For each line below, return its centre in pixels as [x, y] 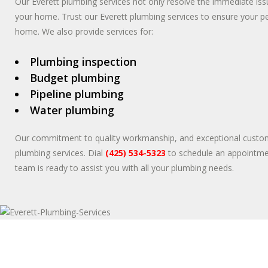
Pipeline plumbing [77, 94]
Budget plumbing [75, 78]
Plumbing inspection [83, 62]
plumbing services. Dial [60, 153]
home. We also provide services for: [84, 31]
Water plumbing [72, 110]
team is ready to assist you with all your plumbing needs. [124, 168]
